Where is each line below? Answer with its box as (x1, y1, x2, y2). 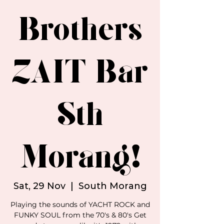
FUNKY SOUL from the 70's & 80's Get (13, 210, 146, 219)
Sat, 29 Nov (13, 180, 65, 191)
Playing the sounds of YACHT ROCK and (10, 200, 150, 209)
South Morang (78, 180, 147, 191)
